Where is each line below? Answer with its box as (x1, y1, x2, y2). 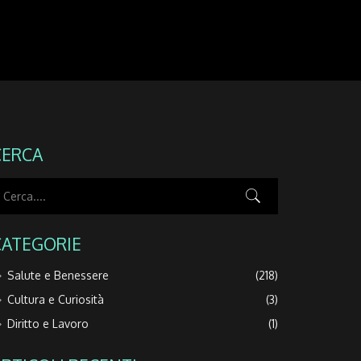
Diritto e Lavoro (7, 316, 89, 330)
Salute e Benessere (7, 268, 110, 282)
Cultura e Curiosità (7, 292, 105, 306)
